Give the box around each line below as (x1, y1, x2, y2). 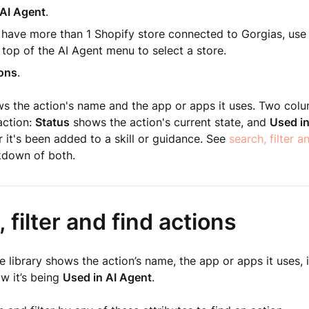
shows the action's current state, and (69, 115, 270, 129)
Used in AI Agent (62, 270, 152, 284)
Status (34, 115, 70, 129)
